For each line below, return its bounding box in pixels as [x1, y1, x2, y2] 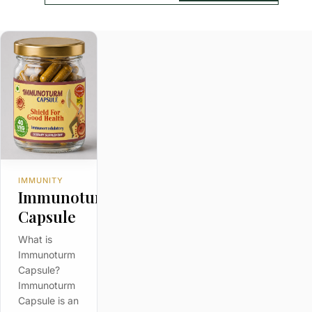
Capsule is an [17, 295, 79, 307]
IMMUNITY [17, 175, 64, 186]
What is [17, 233, 52, 246]
